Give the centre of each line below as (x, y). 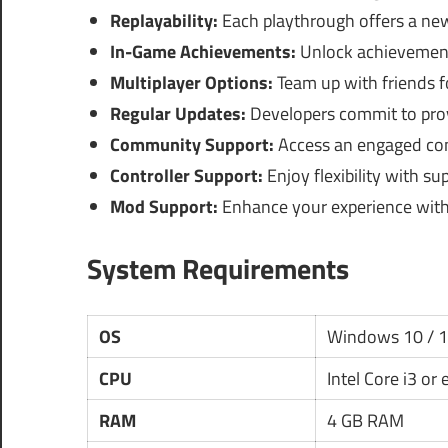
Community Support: (191, 145)
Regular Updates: (177, 114)
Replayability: (163, 21)
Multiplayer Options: (191, 83)
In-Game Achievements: (202, 52)
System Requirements (218, 269)
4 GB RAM (365, 421)
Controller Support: (186, 176)
